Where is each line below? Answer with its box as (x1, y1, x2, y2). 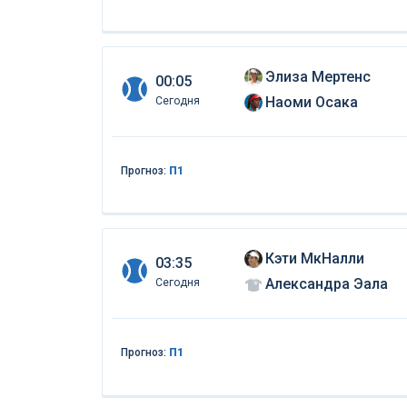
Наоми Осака (264, 93, 358, 111)
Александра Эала (264, 275, 388, 293)
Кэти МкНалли (264, 250, 364, 268)
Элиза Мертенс (264, 67, 371, 85)
